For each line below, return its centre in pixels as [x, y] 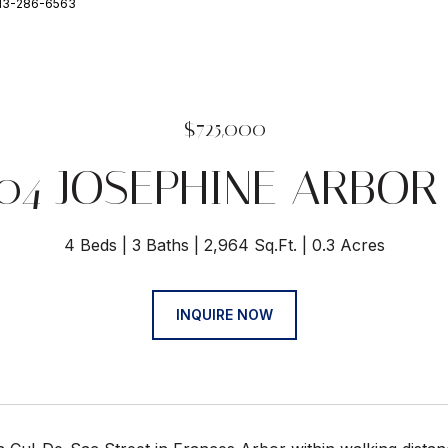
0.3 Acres [348, 245]
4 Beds [90, 245]
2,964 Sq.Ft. [250, 245]
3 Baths [160, 245]
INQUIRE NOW [224, 314]
